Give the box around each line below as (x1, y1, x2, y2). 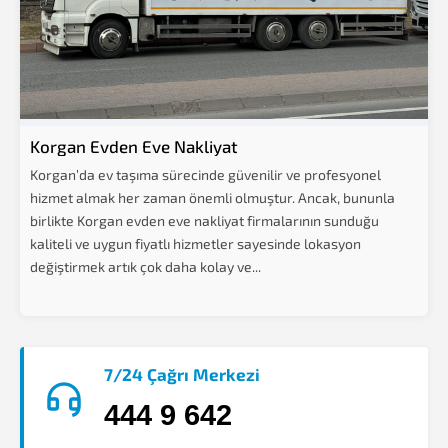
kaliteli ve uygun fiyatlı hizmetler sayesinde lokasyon (30, 235, 361, 252)
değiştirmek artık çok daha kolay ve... (30, 258, 261, 275)
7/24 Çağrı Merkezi (104, 364, 260, 384)
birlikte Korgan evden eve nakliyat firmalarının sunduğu (30, 212, 379, 229)
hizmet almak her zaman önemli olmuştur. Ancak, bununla (30, 189, 395, 206)
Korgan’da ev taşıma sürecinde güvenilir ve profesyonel (30, 166, 381, 183)
